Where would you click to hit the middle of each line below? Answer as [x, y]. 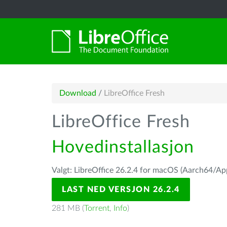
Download [78, 93]
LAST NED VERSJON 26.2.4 [121, 190]
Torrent [97, 208]
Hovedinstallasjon [123, 147]
